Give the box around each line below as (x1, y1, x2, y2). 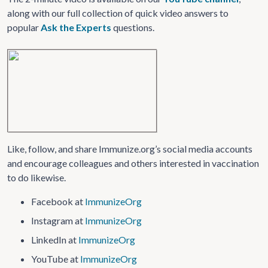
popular (7, 22, 41, 33)
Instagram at (31, 215, 85, 226)
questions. (111, 22, 154, 33)
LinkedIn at (31, 234, 78, 245)
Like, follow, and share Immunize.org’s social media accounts (7, 143, 252, 154)
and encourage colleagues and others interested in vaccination (7, 157, 259, 169)
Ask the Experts (41, 22, 111, 33)
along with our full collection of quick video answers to (7, 7, 229, 19)
